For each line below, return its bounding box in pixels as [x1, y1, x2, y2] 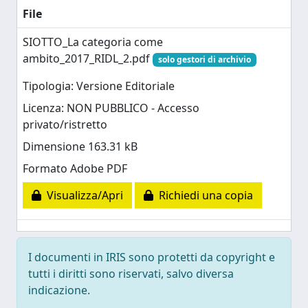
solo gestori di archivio [157, 54, 251, 65]
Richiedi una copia [153, 188, 253, 203]
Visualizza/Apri [41, 188, 123, 203]
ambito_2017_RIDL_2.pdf [23, 51, 153, 66]
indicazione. [28, 283, 90, 298]
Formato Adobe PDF [23, 161, 127, 177]
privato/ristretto [23, 117, 107, 133]
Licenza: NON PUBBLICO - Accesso [23, 100, 199, 116]
